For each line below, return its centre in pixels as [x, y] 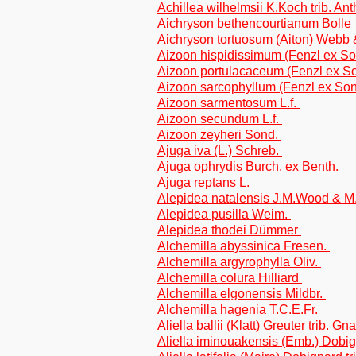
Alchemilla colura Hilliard [230, 278]
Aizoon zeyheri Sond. [219, 135]
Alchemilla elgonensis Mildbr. [242, 294]
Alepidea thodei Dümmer [229, 230]
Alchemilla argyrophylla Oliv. [239, 262]
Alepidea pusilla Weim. [224, 214]
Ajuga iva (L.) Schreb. [220, 151]
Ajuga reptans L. [205, 182]
